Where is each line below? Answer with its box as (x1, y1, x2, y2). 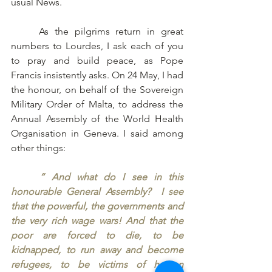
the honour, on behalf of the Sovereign (11, 83, 183, 95)
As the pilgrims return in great (11, 25, 39, 37)
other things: (11, 141, 68, 154)
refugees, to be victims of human (11, 258, 183, 270)
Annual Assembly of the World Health (11, 112, 183, 124)
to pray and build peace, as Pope (11, 54, 183, 66)
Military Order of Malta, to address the (11, 98, 183, 110)
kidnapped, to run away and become (11, 243, 183, 256)
